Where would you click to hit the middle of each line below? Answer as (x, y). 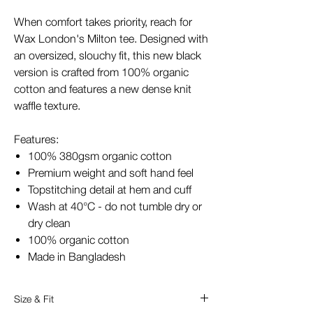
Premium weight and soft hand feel (111, 173)
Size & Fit (34, 299)
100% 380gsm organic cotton (100, 156)
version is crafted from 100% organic (101, 72)
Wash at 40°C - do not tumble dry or (115, 206)
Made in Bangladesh (77, 256)
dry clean (49, 223)
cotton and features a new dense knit (103, 89)
